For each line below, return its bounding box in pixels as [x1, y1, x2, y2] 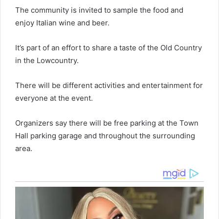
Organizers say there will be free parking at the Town [15, 118, 198, 128]
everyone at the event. [15, 93, 93, 103]
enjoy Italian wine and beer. [15, 18, 109, 28]
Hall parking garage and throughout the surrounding [15, 131, 195, 141]
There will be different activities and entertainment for [15, 81, 203, 90]
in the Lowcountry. [15, 56, 79, 66]
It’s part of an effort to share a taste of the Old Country [15, 43, 202, 53]
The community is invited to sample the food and [15, 5, 183, 15]
